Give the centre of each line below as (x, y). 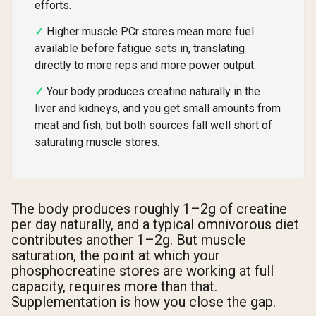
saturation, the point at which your (116, 256)
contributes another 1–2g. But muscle (129, 240)
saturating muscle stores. (97, 142)
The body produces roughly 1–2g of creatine (149, 209)
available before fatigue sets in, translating (140, 48)
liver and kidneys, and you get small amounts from (158, 108)
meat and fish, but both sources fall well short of (153, 125)
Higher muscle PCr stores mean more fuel (150, 31)
